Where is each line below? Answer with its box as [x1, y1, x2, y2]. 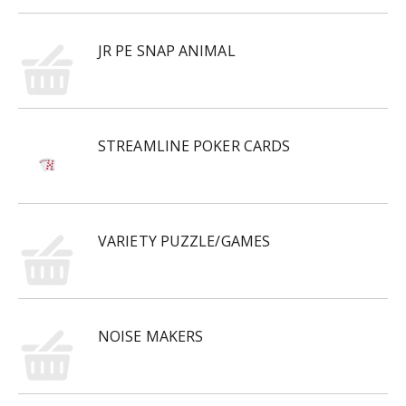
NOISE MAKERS [98, 326, 204, 346]
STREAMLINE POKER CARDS [98, 136, 291, 156]
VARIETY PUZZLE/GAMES [98, 231, 270, 251]
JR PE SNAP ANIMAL [98, 41, 236, 61]
